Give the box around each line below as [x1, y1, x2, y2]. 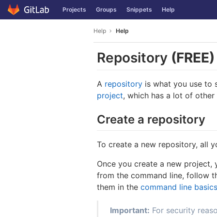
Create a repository [97, 112, 205, 127]
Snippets [126, 6, 152, 13]
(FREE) [171, 49, 215, 66]
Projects [62, 6, 86, 13]
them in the [97, 182, 140, 192]
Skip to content [7, 10, 56, 18]
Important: [110, 205, 150, 215]
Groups [96, 6, 117, 13]
